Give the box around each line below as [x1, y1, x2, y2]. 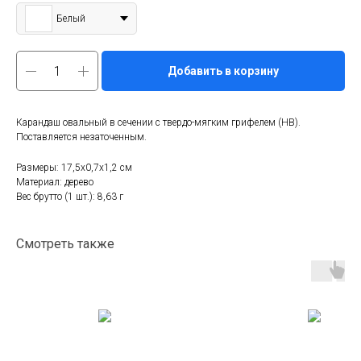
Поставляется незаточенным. [16, 131, 147, 143]
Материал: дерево [16, 176, 93, 189]
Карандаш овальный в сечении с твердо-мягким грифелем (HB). [16, 117, 301, 129]
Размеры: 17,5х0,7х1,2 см [16, 162, 132, 174]
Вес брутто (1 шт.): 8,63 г [16, 191, 123, 203]
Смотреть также [16, 236, 114, 252]
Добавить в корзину [168, 64, 279, 78]
